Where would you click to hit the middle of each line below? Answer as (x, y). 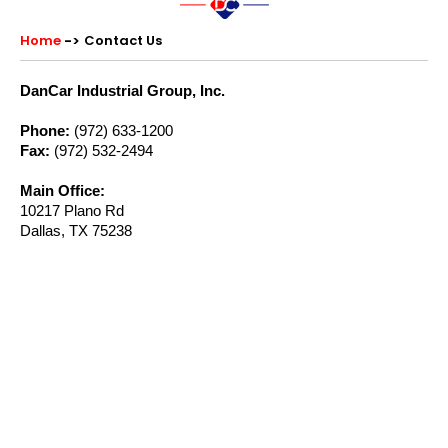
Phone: (45, 130)
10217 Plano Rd (72, 210)
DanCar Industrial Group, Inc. (122, 90)
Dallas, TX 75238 (76, 230)
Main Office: (62, 190)
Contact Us (123, 40)
